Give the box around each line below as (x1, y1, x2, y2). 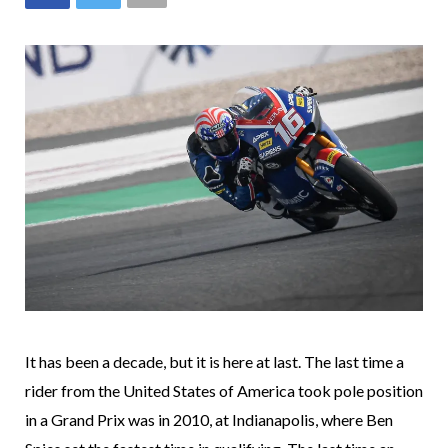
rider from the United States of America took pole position (25, 381, 423, 401)
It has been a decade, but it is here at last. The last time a (25, 352, 404, 372)
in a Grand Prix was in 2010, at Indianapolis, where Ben (25, 410, 393, 430)
